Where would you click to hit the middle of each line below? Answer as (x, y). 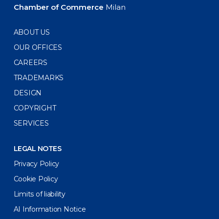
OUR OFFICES (38, 48)
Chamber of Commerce (58, 7)
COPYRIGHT (35, 108)
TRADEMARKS (39, 78)
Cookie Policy (36, 179)
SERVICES (31, 123)
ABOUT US (32, 33)
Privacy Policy (36, 164)
